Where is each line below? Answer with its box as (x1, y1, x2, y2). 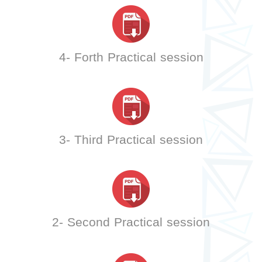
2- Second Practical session (52, 211, 210, 235)
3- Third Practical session (59, 128, 203, 152)
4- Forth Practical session (58, 46, 204, 70)
